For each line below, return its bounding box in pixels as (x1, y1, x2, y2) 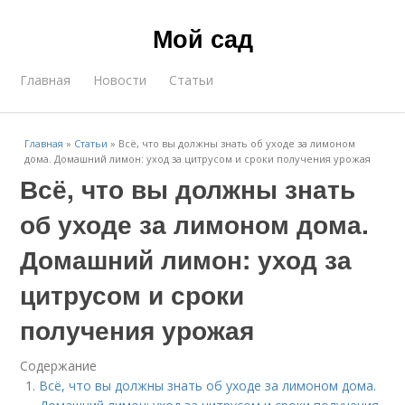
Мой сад (152, 21, 253, 55)
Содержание (20, 357, 98, 374)
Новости (93, 71, 147, 89)
